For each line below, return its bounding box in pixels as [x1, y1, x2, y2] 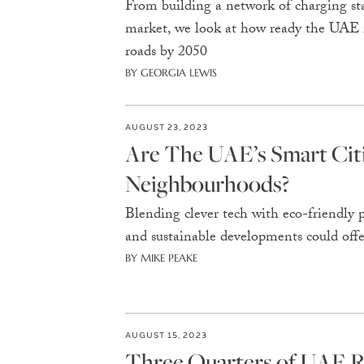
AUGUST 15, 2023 [124, 328, 207, 340]
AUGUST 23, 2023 [124, 120, 208, 132]
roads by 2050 [124, 41, 207, 66]
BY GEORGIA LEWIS [124, 66, 217, 80]
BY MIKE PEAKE [124, 251, 197, 265]
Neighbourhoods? [124, 168, 289, 198]
